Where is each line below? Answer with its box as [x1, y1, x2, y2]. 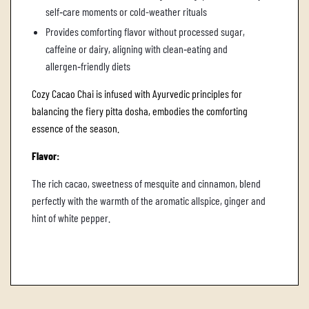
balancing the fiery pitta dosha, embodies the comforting [32, 104, 248, 118]
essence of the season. [32, 121, 119, 135]
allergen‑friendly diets [46, 59, 130, 73]
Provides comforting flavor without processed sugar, [46, 25, 245, 39]
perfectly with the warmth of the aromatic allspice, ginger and [32, 194, 266, 208]
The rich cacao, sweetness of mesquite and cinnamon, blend [32, 177, 261, 190]
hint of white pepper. [32, 211, 110, 225]
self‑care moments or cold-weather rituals [46, 5, 207, 19]
